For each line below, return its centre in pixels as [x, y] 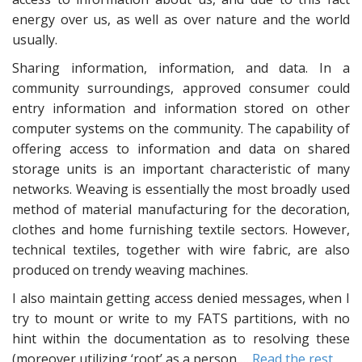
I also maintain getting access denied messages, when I [181, 298]
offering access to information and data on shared [181, 149]
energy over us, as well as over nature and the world [181, 19]
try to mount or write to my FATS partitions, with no [181, 318]
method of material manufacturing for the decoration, [181, 209]
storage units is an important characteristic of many [181, 169]
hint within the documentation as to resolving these [181, 339]
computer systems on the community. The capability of [181, 128]
